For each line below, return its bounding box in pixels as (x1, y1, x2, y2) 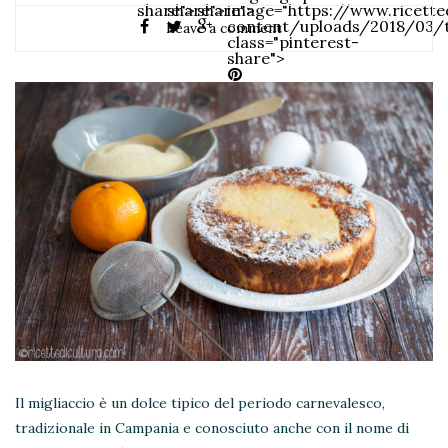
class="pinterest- (226, 32, 359, 53)
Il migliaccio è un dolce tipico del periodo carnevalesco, (15, 394, 385, 413)
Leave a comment (166, 18, 282, 37)
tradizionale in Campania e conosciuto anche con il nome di (15, 419, 409, 438)
